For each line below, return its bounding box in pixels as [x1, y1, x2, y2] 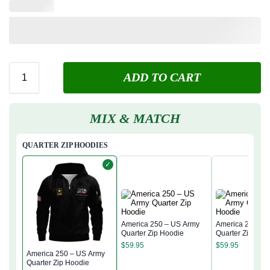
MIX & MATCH [90, 110, 180, 126]
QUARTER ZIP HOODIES [22, 140, 108, 149]
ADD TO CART [124, 71, 201, 84]
